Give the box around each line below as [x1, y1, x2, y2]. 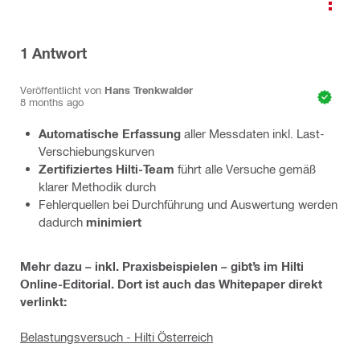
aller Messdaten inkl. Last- [181, 126, 325, 141]
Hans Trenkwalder [104, 83, 193, 96]
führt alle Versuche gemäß [174, 162, 316, 176]
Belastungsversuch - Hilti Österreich [20, 329, 213, 344]
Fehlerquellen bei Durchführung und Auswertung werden [39, 197, 337, 211]
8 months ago [20, 96, 84, 108]
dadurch [39, 215, 86, 229]
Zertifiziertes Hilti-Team [39, 162, 174, 176]
